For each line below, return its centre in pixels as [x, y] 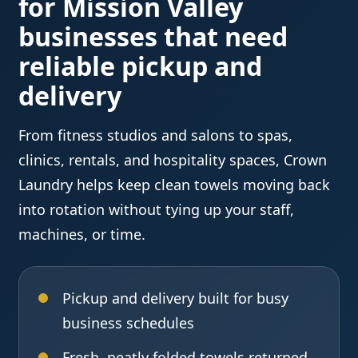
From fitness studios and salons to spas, [156, 135]
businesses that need [153, 37]
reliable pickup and [141, 66]
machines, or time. [82, 235]
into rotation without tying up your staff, [157, 210]
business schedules [129, 323]
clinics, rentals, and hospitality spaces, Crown [173, 160]
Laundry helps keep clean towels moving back [175, 185]
